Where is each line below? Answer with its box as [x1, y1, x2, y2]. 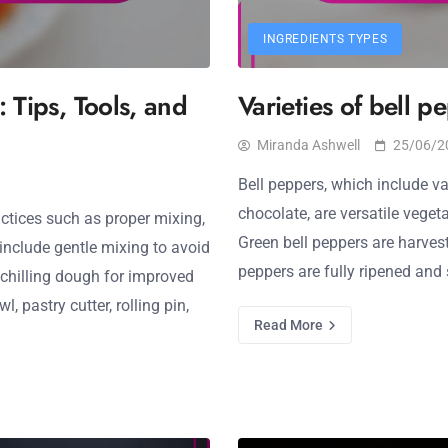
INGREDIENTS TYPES [263, 32, 388, 46]
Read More [254, 317, 326, 333]
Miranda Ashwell [257, 137, 360, 153]
